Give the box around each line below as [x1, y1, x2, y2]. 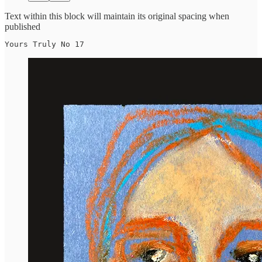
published [5, 21, 40, 32]
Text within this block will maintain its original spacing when [5, 11, 229, 21]
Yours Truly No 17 [5, 39, 84, 49]
